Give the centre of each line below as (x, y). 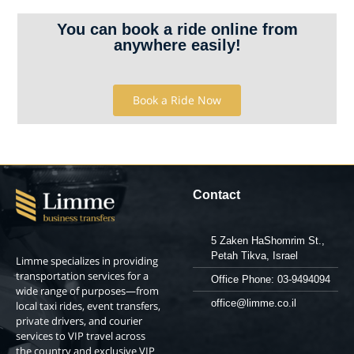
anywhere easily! (177, 45)
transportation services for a (82, 276)
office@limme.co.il (253, 303)
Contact (217, 195)
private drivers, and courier (79, 321)
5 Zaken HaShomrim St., (267, 241)
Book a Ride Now (177, 100)
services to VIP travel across (81, 336)
